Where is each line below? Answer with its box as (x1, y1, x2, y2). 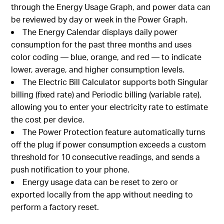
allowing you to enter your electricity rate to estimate (11, 101, 208, 112)
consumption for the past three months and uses (11, 39, 192, 50)
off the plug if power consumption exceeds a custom (11, 139, 206, 150)
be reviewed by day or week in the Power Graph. (11, 14, 188, 25)
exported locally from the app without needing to (11, 189, 193, 200)
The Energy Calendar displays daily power (22, 26, 178, 37)
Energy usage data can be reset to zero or (22, 176, 178, 187)
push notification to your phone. (11, 164, 130, 175)
